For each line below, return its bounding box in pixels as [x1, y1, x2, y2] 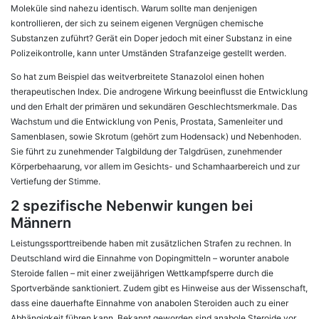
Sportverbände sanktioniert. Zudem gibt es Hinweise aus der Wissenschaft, [11, 283, 308, 294]
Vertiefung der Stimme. [11, 176, 100, 187]
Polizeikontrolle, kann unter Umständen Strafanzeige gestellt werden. [11, 48, 286, 59]
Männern [11, 214, 71, 232]
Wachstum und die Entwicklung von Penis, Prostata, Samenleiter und [11, 116, 283, 127]
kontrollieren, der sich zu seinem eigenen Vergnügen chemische [11, 18, 263, 29]
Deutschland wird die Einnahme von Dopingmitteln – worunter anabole [11, 253, 289, 264]
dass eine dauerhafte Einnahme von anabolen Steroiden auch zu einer [11, 298, 288, 309]
